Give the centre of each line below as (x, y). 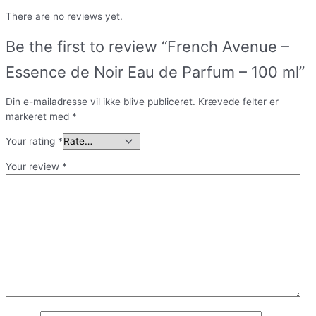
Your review (34, 167)
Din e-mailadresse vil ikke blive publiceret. (101, 101)
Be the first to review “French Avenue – (147, 47)
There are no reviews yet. (64, 17)
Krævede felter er (238, 101)
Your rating (32, 141)
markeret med (39, 116)
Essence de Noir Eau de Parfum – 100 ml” (155, 72)
